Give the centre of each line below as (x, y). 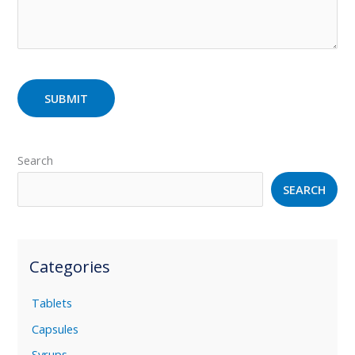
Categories (70, 267)
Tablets (52, 302)
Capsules (55, 328)
